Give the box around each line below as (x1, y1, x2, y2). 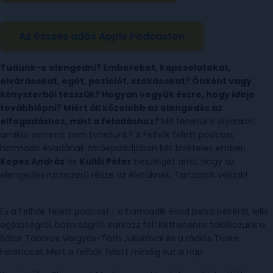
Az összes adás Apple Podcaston (19, 29, 185, 43)
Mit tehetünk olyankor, (161, 115, 255, 127)
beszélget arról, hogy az (132, 155, 235, 168)
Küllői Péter (79, 155, 132, 168)
